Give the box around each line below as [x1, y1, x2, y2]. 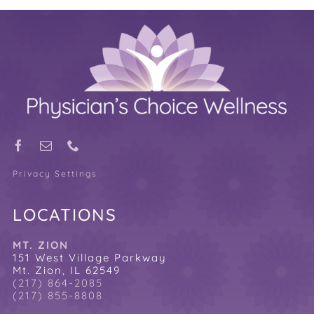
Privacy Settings [12, 168, 97, 179]
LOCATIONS [12, 203, 117, 225]
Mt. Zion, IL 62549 [12, 263, 121, 277]
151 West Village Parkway [12, 250, 167, 264]
